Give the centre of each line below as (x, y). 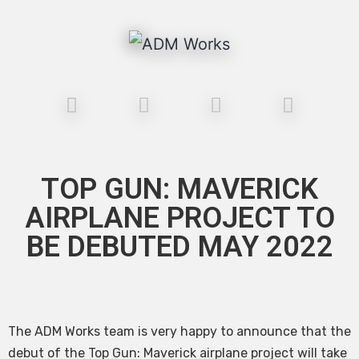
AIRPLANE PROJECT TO (179, 218)
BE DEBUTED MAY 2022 (179, 246)
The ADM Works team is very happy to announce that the (179, 331)
